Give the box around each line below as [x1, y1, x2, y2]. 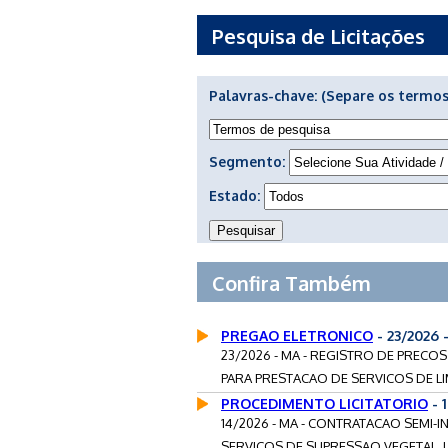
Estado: [209, 186, 264, 204]
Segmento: [209, 152, 289, 170]
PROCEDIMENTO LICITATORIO [221, 394, 428, 412]
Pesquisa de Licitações [212, 22, 425, 49]
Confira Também [212, 269, 371, 296]
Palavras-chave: [209, 86, 321, 104]
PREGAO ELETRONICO [221, 326, 373, 344]
